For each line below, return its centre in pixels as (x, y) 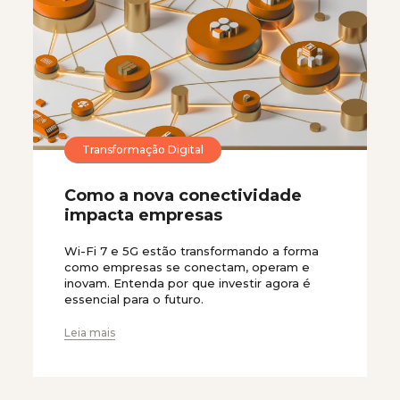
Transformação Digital (143, 149)
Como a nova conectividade (183, 196)
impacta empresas (143, 216)
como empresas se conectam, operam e (187, 267)
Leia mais (90, 333)
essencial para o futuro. (134, 300)
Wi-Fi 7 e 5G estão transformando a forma (192, 251)
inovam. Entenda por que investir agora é (187, 283)
